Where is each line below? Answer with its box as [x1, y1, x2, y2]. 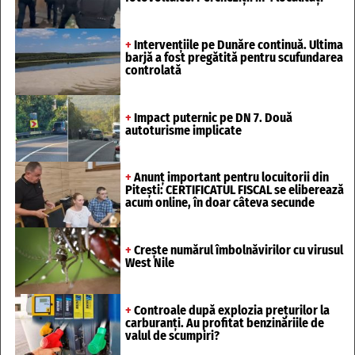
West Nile [124, 255, 174, 271]
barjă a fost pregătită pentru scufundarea [124, 49, 343, 65]
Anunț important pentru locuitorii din [131, 170, 329, 185]
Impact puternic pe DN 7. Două [131, 109, 292, 125]
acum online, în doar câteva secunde [124, 195, 315, 211]
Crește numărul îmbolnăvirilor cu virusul [131, 242, 343, 258]
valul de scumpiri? [124, 327, 219, 343]
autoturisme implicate [124, 122, 242, 138]
